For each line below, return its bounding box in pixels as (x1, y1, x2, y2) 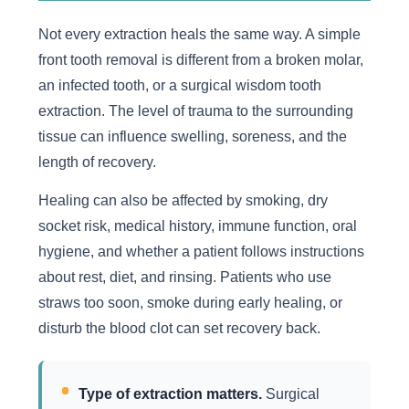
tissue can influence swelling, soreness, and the (37, 127, 347, 144)
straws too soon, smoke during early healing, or (37, 294, 342, 311)
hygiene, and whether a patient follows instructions (37, 243, 364, 260)
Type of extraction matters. (78, 385, 262, 403)
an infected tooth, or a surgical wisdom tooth (37, 76, 321, 93)
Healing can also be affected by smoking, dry (37, 192, 328, 209)
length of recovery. (37, 152, 156, 170)
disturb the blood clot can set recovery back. (37, 320, 320, 337)
